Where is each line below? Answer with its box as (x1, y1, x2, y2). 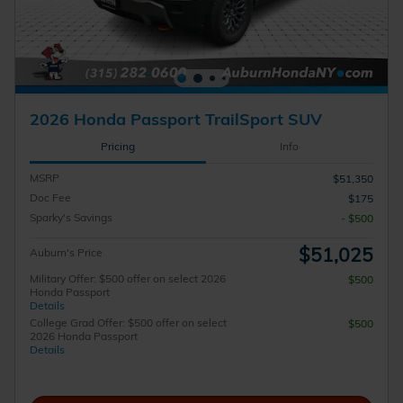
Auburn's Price (30, 245, 103, 259)
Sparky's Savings (30, 210, 112, 224)
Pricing (100, 139, 135, 153)
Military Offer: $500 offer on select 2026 (30, 271, 226, 285)
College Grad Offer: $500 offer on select (30, 315, 227, 329)
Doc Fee (30, 190, 71, 204)
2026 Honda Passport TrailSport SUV (30, 109, 322, 130)
